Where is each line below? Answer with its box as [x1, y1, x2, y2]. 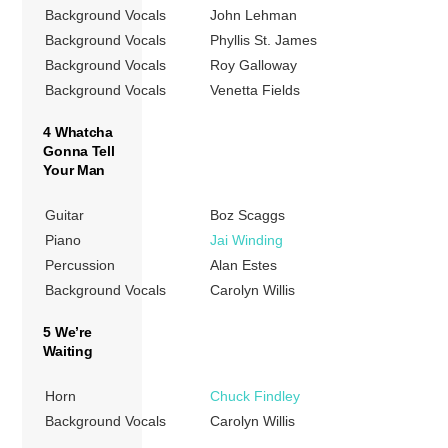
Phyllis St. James [210, 31, 318, 48]
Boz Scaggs [210, 206, 286, 223]
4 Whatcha [43, 123, 113, 140]
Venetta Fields [210, 81, 301, 98]
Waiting [43, 342, 93, 359]
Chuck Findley [210, 388, 301, 405]
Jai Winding [210, 231, 284, 248]
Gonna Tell [43, 142, 115, 159]
